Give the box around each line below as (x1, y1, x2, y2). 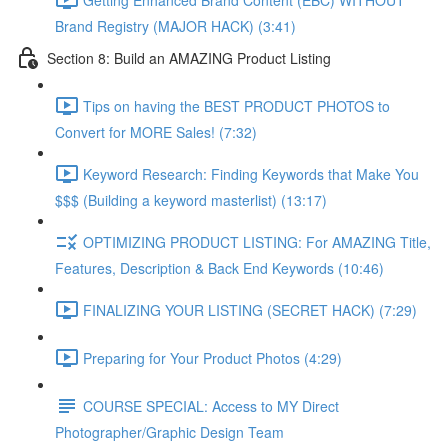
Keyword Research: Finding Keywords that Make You (83, 163, 419, 184)
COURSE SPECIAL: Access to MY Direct (83, 395, 339, 416)
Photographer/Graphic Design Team (55, 422, 284, 442)
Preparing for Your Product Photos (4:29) (83, 347, 342, 368)
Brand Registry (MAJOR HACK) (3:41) (55, 16, 296, 36)
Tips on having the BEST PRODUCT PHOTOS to (83, 95, 390, 116)
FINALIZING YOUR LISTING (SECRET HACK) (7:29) (83, 299, 417, 320)
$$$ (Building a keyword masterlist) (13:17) (55, 190, 327, 210)
